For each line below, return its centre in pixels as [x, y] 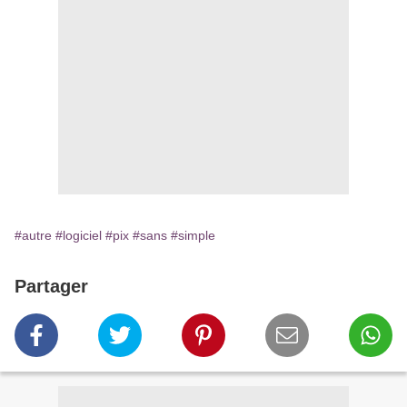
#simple [193, 236]
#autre [33, 236]
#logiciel [79, 236]
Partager [51, 287]
